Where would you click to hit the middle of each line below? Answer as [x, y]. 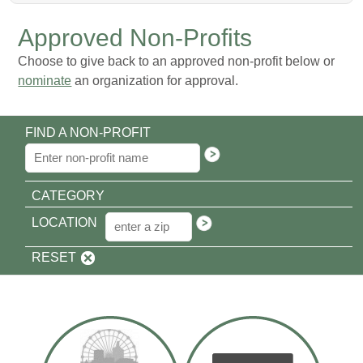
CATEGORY [68, 195]
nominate [45, 80]
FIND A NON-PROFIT [88, 132]
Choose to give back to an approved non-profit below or [177, 61]
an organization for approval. [155, 80]
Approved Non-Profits [135, 37]
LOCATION [65, 222]
